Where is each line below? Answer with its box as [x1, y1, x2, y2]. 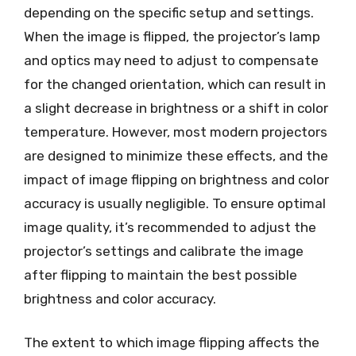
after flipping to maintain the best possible [24, 266, 297, 283]
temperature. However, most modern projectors [24, 123, 327, 140]
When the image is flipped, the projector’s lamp [24, 28, 320, 44]
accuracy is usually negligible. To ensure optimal [24, 195, 326, 211]
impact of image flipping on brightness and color [24, 171, 329, 188]
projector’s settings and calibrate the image [24, 242, 304, 259]
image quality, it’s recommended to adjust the [24, 219, 316, 235]
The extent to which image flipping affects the [24, 335, 319, 350]
